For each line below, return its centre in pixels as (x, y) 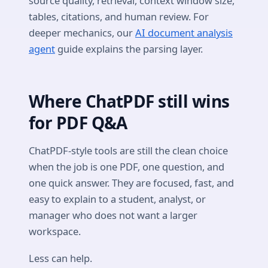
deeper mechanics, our (82, 32)
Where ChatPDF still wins (129, 101)
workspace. (55, 232)
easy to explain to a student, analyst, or (117, 199)
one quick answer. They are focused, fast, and (131, 183)
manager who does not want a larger (113, 215)
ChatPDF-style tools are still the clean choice (128, 151)
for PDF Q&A (78, 122)
